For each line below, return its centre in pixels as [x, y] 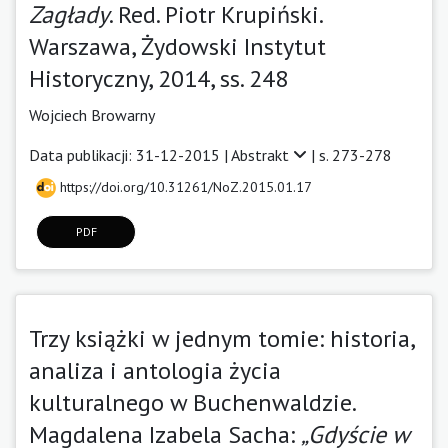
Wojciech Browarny [92, 114]
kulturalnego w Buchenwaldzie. [192, 402]
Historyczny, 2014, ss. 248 [158, 78]
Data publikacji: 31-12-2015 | [130, 154]
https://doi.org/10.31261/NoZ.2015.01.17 [184, 186]
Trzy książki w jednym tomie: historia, [221, 338]
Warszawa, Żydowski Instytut [177, 46]
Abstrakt [262, 154]
